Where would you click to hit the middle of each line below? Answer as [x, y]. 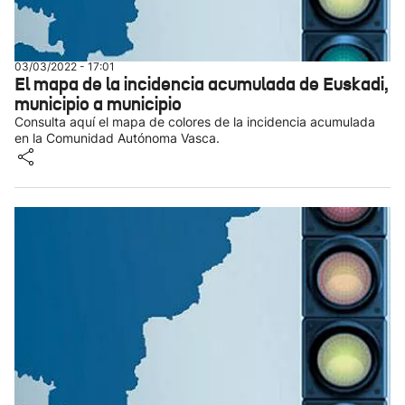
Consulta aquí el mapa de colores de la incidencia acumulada [195, 122]
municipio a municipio [98, 104]
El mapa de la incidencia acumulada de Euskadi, [202, 84]
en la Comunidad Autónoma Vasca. [117, 138]
